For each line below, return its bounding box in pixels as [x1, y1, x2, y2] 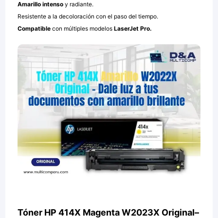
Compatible [18, 24, 51, 32]
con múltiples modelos [51, 24, 114, 32]
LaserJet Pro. [114, 24, 152, 32]
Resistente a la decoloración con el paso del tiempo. [18, 12, 159, 20]
